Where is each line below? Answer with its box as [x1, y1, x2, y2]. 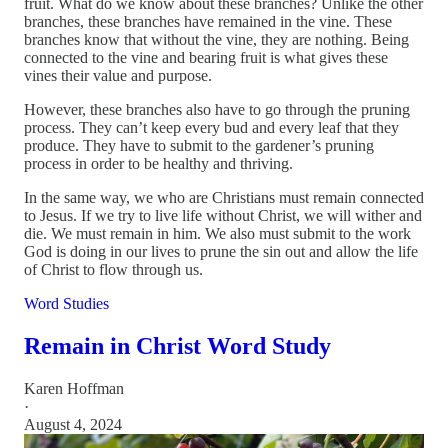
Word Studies [24, 294, 109, 312]
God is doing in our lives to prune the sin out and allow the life [24, 242, 418, 260]
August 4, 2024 [24, 415, 122, 433]
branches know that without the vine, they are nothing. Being [24, 30, 409, 48]
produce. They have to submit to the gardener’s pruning [24, 136, 374, 154]
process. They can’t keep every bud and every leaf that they [24, 118, 399, 136]
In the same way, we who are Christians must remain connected [24, 188, 424, 206]
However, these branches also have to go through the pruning [24, 100, 410, 118]
